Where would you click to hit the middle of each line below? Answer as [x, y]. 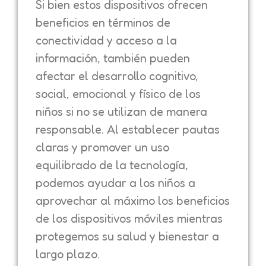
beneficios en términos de [103, 23]
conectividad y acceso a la [106, 41]
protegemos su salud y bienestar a [127, 237]
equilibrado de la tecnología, [112, 165]
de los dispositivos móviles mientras [129, 219]
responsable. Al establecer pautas [128, 130]
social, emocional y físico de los [118, 94]
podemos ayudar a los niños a [115, 183]
